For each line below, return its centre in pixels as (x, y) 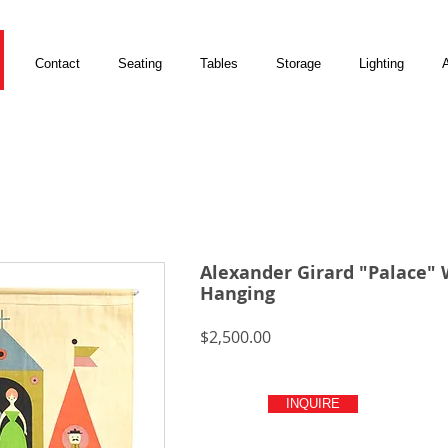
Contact (57, 63)
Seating (140, 63)
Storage (298, 63)
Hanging (237, 293)
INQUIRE (313, 403)
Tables (219, 63)
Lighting (381, 63)
